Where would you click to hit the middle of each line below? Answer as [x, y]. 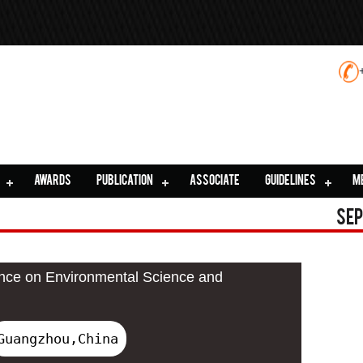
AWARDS [53, 182]
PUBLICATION [124, 182]
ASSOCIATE [215, 182]
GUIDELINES [291, 182]
